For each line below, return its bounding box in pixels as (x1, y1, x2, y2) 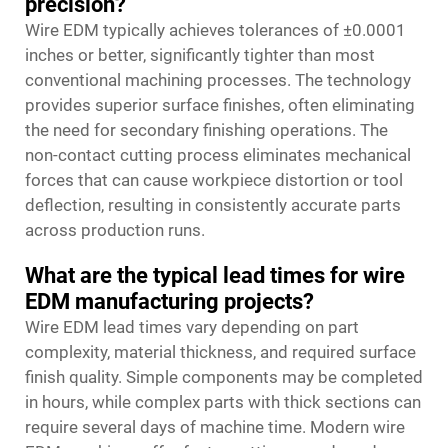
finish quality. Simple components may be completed (25, 367, 423, 387)
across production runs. (25, 220, 205, 240)
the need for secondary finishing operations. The (25, 120, 388, 140)
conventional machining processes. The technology (25, 70, 411, 90)
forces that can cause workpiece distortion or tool (25, 170, 403, 190)
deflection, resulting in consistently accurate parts (25, 195, 401, 215)
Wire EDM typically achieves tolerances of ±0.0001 (25, 20, 406, 40)
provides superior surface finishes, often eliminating (25, 95, 415, 115)
